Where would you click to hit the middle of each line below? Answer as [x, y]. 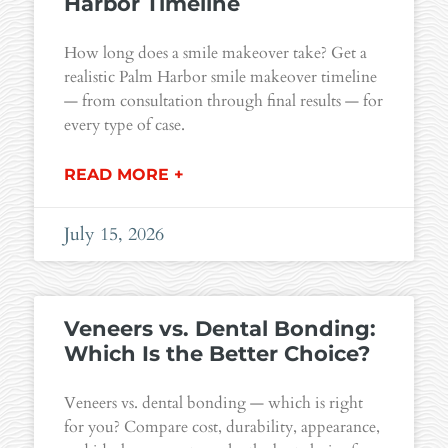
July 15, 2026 [114, 235]
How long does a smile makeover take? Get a [215, 53]
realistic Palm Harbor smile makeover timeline [220, 77]
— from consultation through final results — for [223, 101]
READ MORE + [124, 175]
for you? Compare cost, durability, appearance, [222, 427]
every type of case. [124, 125]
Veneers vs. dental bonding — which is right [213, 403]
